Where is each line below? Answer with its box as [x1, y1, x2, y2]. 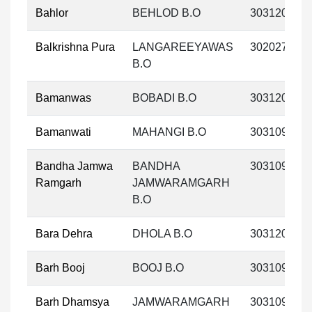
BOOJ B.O [132, 262, 184, 274]
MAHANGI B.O [132, 126, 206, 138]
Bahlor [36, 7, 68, 19]
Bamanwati [36, 126, 91, 138]
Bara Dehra [36, 228, 93, 240]
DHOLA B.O [132, 228, 192, 240]
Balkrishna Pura [36, 41, 115, 53]
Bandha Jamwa [36, 160, 113, 172]
